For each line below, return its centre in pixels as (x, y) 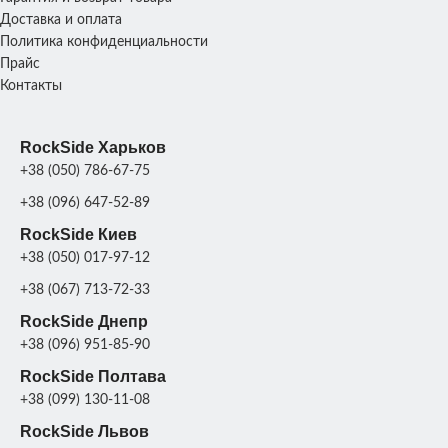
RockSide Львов (84, 431)
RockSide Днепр (84, 321)
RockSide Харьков (93, 147)
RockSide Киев (78, 234)
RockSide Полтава (93, 376)
